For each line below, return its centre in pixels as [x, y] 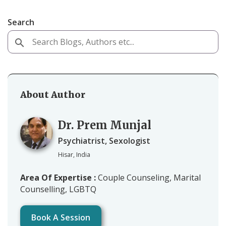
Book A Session [61, 217]
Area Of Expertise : [59, 177]
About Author [53, 94]
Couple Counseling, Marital [149, 177]
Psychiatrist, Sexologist [104, 140]
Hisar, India [74, 154]
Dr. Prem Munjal [105, 125]
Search [21, 22]
